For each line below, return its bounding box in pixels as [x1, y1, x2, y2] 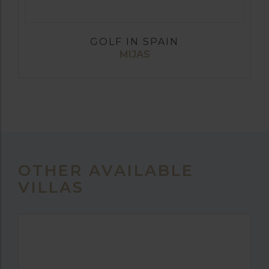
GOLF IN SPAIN [90, 35, 179, 47]
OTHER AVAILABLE [18, 160, 194, 180]
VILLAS [18, 177, 84, 196]
